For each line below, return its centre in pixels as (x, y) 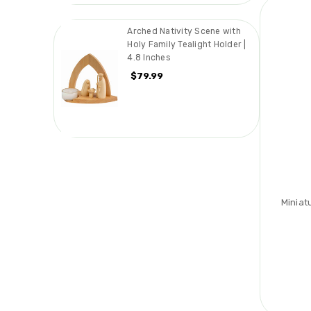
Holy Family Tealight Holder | (187, 44)
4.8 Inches (149, 57)
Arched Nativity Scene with (184, 31)
